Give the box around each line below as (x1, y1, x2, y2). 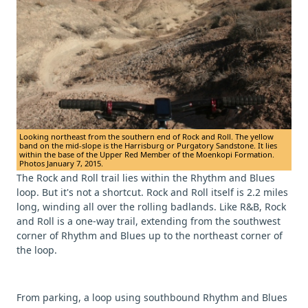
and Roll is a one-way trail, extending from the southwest (16, 214, 280, 228)
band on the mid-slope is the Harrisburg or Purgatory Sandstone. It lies (19, 140, 277, 151)
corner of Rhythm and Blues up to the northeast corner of (16, 229, 283, 243)
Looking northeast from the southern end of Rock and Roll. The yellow (19, 131, 274, 142)
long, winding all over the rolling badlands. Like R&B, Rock (16, 200, 286, 214)
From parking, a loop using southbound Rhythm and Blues (16, 291, 287, 305)
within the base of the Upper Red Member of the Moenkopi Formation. (19, 149, 274, 160)
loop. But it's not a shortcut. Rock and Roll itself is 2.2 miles (16, 186, 288, 199)
